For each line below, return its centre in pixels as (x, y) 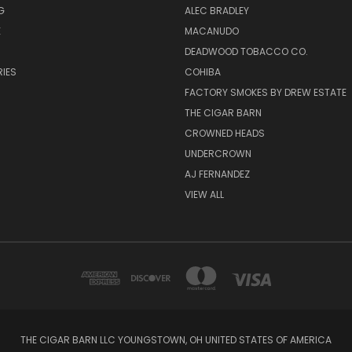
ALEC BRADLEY (216, 11)
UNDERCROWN (218, 154)
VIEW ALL (204, 195)
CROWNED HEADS (224, 134)
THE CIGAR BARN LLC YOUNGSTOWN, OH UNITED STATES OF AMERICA (176, 340)
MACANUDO (211, 31)
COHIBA (202, 72)
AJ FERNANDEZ (217, 174)
